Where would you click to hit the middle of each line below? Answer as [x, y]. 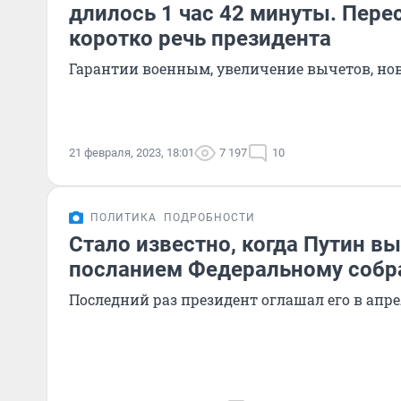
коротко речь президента [200, 38]
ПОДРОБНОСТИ [209, 218]
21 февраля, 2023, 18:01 [132, 153]
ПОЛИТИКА [124, 218]
